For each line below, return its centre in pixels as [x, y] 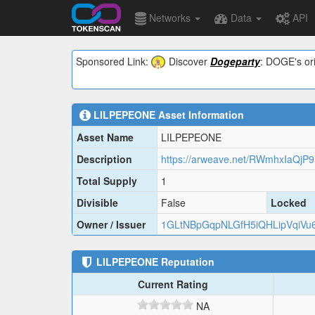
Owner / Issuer [111, 225]
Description [104, 159]
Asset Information [200, 115]
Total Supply [107, 181]
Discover [189, 61]
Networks [170, 18]
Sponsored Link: [114, 61]
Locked [289, 203]
